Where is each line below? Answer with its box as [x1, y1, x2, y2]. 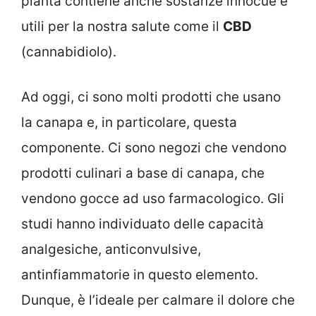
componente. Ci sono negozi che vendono [21, 140, 286, 157]
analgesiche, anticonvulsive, [21, 241, 201, 258]
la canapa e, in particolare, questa [21, 114, 237, 131]
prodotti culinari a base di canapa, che [21, 165, 265, 182]
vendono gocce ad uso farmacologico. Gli [21, 190, 284, 207]
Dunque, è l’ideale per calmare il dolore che [21, 292, 295, 309]
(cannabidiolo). [21, 43, 116, 60]
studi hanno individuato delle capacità [21, 216, 264, 233]
